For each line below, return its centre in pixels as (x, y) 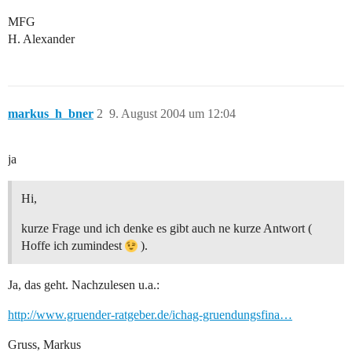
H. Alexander (41, 39)
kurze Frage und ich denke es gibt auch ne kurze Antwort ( (167, 229)
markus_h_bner (51, 114)
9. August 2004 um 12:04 (172, 114)
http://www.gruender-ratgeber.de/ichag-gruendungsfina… (150, 315)
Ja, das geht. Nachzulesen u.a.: (84, 285)
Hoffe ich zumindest (73, 246)
